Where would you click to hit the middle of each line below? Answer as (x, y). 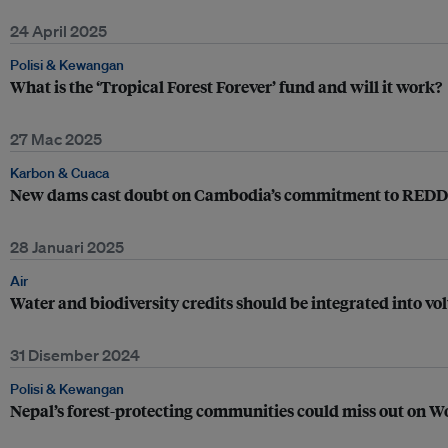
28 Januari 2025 (67, 247)
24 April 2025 (58, 31)
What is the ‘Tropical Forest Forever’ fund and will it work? (226, 86)
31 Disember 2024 (75, 355)
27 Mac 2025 (56, 139)
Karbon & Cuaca (59, 173)
